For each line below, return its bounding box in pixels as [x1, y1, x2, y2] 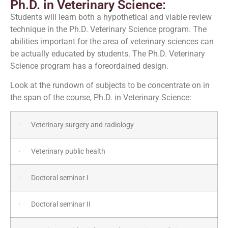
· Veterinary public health [18, 147, 105, 156]
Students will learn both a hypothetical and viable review [10, 12, 212, 22]
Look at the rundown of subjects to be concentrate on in [10, 80, 210, 91]
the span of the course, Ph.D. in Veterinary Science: [10, 93, 191, 103]
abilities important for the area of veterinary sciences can [10, 36, 214, 46]
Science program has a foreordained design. [10, 61, 168, 71]
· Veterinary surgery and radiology [18, 120, 134, 129]
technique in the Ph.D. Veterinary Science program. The [10, 24, 207, 34]
